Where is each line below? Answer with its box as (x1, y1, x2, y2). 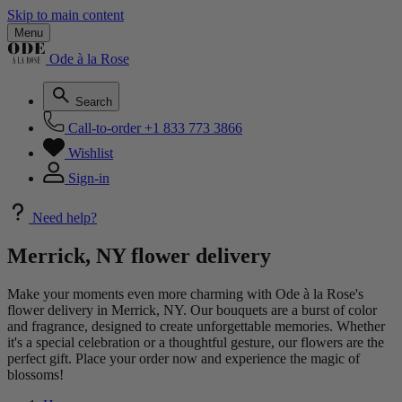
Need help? (32, 210, 97, 225)
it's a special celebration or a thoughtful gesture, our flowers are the (7, 334, 384, 350)
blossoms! (7, 366, 64, 382)
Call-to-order (68, 120, 141, 135)
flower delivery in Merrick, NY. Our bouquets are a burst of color (7, 301, 377, 318)
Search (75, 95, 112, 109)
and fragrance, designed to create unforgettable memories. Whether (7, 318, 385, 334)
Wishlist (68, 145, 113, 161)
